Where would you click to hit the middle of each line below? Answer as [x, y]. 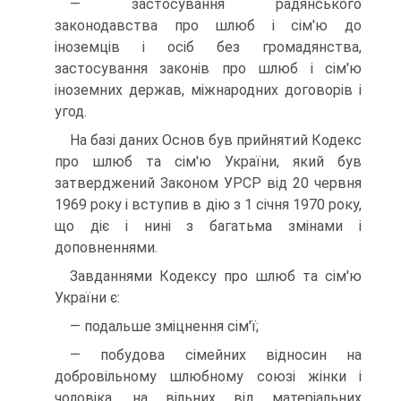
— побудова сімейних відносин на [216, 355]
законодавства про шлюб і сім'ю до [208, 26]
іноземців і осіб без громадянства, [208, 47]
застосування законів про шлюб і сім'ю [208, 68]
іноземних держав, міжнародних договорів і [208, 90]
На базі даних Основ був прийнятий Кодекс [216, 140]
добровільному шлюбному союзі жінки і [208, 376]
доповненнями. [106, 247]
